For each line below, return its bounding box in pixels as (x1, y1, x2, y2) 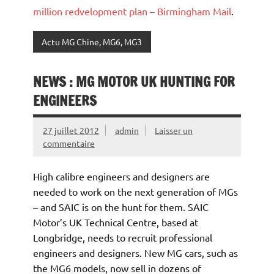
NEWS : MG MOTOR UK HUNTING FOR (33, 72, 235, 91)
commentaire (43, 137, 95, 149)
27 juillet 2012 (43, 124, 99, 136)
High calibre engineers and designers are (33, 169, 210, 182)
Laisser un (155, 124, 193, 136)
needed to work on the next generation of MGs (33, 185, 238, 198)
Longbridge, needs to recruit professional (33, 231, 212, 243)
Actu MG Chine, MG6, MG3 (42, 36, 143, 48)
